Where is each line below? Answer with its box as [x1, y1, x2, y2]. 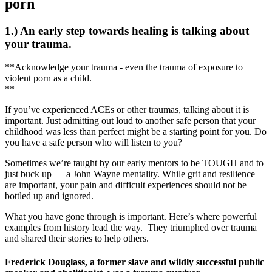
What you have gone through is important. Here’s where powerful [5, 211, 257, 222]
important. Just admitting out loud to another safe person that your [5, 115, 256, 126]
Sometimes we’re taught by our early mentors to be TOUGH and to [5, 158, 263, 169]
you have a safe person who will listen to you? [5, 137, 182, 148]
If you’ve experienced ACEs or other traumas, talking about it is [5, 104, 249, 115]
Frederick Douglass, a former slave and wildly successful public [5, 257, 264, 268]
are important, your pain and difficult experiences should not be [5, 180, 246, 191]
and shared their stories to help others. [5, 233, 149, 244]
